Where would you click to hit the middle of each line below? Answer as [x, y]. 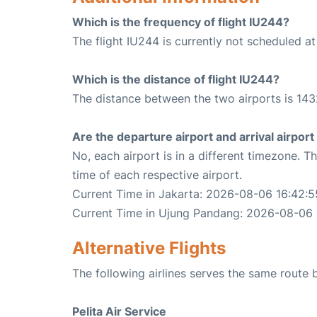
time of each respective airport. [157, 175]
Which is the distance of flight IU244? [176, 80]
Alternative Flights [149, 248]
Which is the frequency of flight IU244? [181, 22]
